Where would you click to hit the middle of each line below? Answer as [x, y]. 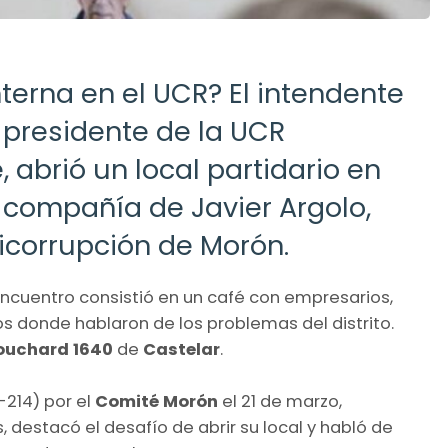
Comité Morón [156, 401]
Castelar [181, 349]
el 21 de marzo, [280, 401]
